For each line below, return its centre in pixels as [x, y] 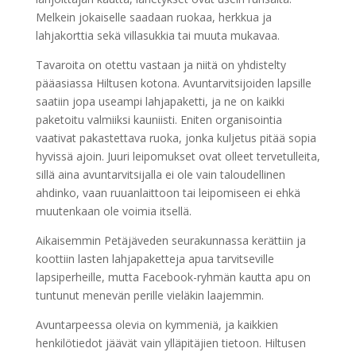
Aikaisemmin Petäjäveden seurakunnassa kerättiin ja [170, 241]
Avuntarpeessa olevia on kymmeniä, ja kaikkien [157, 325]
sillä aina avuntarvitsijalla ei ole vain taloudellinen [160, 175]
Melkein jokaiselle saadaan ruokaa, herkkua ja [153, 17]
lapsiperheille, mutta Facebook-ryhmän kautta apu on [173, 277]
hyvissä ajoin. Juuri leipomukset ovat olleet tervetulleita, [178, 157]
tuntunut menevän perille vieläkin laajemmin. [149, 296]
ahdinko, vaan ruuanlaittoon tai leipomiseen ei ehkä [168, 193]
